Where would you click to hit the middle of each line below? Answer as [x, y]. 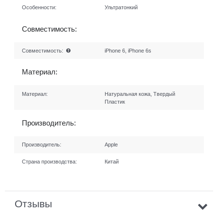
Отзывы [33, 203]
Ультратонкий [121, 8]
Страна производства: [49, 162]
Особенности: [39, 8]
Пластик [115, 101]
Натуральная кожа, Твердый [140, 94]
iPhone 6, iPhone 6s [128, 51]
